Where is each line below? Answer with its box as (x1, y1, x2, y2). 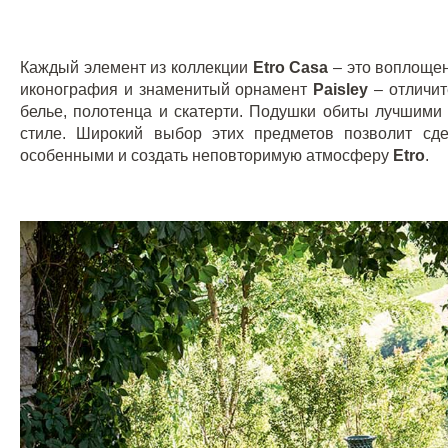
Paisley (313, 80, 368, 98)
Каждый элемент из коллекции (20, 58, 253, 76)
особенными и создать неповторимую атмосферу (20, 146, 393, 164)
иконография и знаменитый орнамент (20, 80, 313, 98)
